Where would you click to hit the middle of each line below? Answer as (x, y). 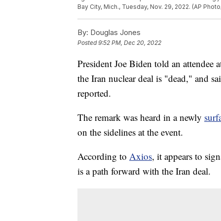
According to (103, 156)
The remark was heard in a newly (141, 117)
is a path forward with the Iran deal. (144, 171)
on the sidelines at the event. (130, 132)
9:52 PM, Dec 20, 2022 (130, 43)
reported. (94, 93)
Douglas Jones (114, 33)
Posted (88, 43)
